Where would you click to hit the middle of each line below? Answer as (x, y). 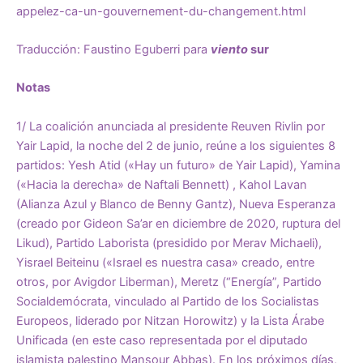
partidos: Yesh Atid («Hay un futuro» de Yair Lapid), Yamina (178, 165)
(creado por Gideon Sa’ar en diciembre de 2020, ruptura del (178, 223)
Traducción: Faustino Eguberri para (113, 49)
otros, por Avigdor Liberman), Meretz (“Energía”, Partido (169, 282)
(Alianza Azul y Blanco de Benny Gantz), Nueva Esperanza (176, 204)
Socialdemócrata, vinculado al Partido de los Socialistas (168, 301)
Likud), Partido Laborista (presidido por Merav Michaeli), (169, 243)
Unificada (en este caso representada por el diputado (162, 340)
